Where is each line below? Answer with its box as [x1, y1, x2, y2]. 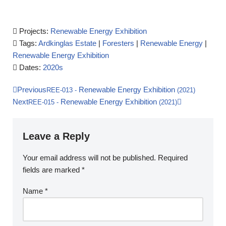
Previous [17, 85, 46, 94]
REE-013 [46, 87, 73, 94]
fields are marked [23, 165, 82, 174]
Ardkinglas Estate [38, 39, 96, 47]
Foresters [102, 39, 134, 47]
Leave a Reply [23, 131, 90, 142]
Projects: [19, 27, 50, 35]
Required [158, 153, 188, 162]
